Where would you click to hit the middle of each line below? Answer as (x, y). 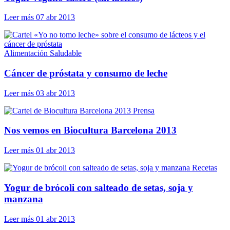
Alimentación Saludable (43, 53)
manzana (24, 199)
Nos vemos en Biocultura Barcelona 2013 (90, 130)
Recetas (205, 168)
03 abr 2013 (55, 93)
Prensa (144, 110)
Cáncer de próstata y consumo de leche (86, 73)
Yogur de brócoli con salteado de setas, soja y (99, 187)
